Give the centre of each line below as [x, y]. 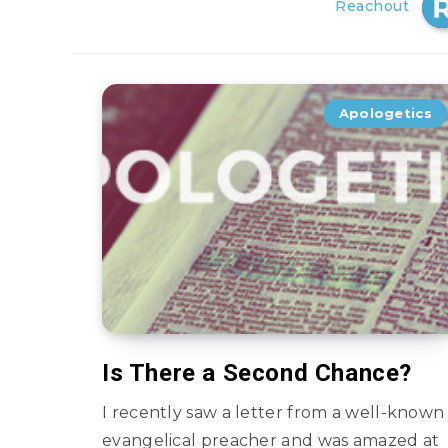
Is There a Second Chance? [257, 373]
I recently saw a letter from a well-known [273, 412]
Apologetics [385, 113]
